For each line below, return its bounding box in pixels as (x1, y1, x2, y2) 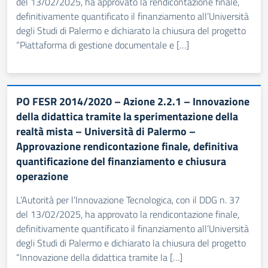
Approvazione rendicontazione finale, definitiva (16, 138, 238, 154)
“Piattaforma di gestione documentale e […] (16, 38, 189, 52)
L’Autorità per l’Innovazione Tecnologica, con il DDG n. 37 (16, 193, 240, 207)
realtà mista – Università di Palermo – (16, 123, 196, 139)
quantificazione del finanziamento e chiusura (16, 153, 226, 169)
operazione (16, 168, 68, 184)
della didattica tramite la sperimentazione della (16, 108, 238, 124)
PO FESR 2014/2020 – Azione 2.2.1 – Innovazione (16, 93, 249, 109)
